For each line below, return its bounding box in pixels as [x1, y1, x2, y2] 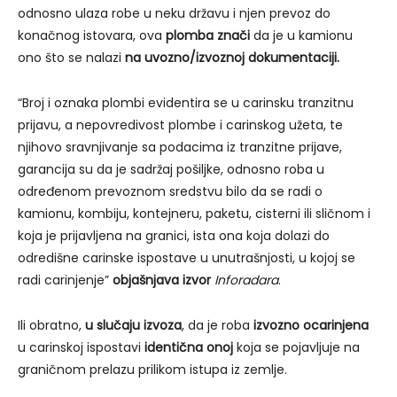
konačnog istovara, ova [18, 26, 166, 44]
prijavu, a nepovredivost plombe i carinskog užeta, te [18, 115, 343, 134]
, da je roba [182, 315, 253, 334]
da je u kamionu [253, 26, 353, 44]
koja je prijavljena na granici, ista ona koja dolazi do [18, 226, 330, 245]
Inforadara [214, 270, 278, 289]
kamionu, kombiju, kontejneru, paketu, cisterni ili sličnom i [18, 204, 370, 222]
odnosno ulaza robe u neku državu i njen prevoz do [18, 4, 331, 22]
